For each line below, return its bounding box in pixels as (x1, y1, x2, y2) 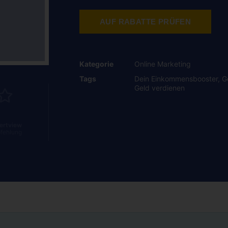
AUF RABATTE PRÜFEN (100, 17, 191, 26)
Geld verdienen (134, 83, 185, 92)
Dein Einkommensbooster (134, 74, 218, 83)
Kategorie (79, 59, 113, 68)
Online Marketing (134, 59, 191, 68)
